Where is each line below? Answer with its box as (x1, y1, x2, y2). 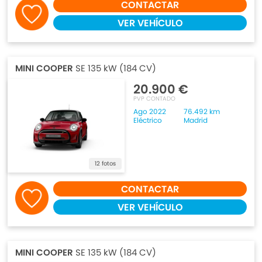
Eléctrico (133, 115, 163, 125)
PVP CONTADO (133, 94, 176, 103)
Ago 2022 (133, 106, 167, 116)
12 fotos (95, 159, 116, 168)
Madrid (184, 115, 208, 125)
